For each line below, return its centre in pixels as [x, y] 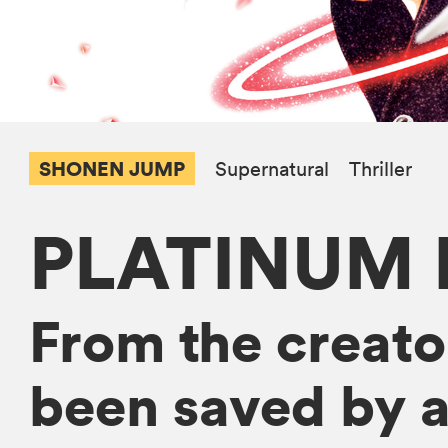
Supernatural [272, 168]
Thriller [381, 168]
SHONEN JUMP [112, 168]
